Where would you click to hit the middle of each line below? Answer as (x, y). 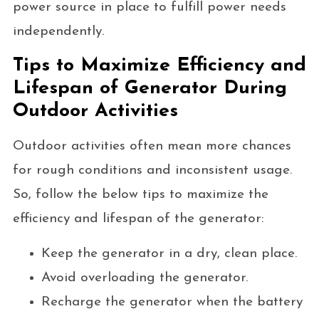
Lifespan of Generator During (150, 89)
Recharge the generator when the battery (172, 303)
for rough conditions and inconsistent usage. (152, 171)
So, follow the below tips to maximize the (140, 195)
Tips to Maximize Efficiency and (159, 66)
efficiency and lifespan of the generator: (138, 219)
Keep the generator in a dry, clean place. (169, 254)
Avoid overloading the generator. (144, 278)
